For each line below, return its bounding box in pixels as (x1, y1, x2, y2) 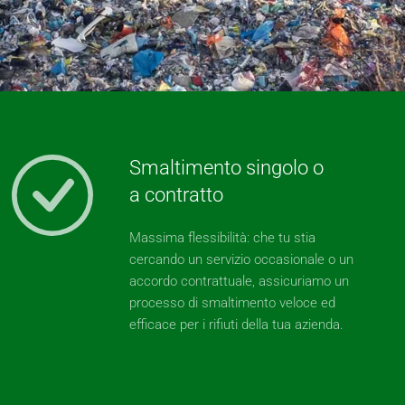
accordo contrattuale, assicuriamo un (129, 273, 350, 289)
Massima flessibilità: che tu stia (129, 230, 316, 246)
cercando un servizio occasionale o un (129, 251, 354, 268)
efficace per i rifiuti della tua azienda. (129, 316, 344, 333)
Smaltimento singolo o (129, 156, 325, 179)
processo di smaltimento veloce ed (129, 295, 336, 311)
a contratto (129, 184, 224, 206)
